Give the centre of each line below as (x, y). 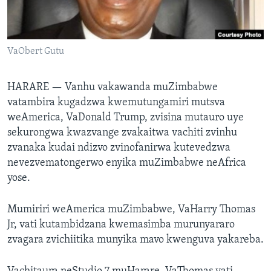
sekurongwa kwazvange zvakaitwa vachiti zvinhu (122, 133)
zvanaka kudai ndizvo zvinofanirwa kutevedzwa (119, 148)
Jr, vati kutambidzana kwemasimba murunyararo (121, 225)
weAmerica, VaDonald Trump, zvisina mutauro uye (126, 118)
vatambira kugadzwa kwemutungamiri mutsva (116, 103)
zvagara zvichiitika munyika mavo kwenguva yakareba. (135, 240)
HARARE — (36, 88)
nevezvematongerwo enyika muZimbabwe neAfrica (127, 163)
